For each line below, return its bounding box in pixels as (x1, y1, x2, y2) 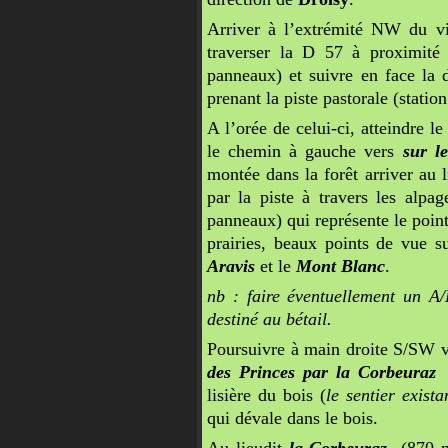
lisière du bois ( (207, 385, 326, 405)
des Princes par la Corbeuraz (207, 362, 436, 382)
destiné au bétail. (207, 309, 332, 329)
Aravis (207, 256, 255, 276)
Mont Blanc (296, 256, 385, 276)
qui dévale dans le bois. (207, 408, 378, 428)
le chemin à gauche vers (207, 141, 403, 161)
